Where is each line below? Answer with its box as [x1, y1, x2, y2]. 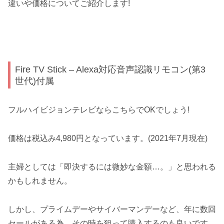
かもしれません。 [8, 176, 72, 185]
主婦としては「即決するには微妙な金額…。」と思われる [8, 162, 216, 171]
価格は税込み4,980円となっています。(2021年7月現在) [8, 134, 207, 143]
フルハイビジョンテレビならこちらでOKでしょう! [8, 105, 189, 114]
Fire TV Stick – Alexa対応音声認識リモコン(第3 [15, 64, 206, 74]
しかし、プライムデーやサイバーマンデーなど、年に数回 [8, 204, 216, 213]
